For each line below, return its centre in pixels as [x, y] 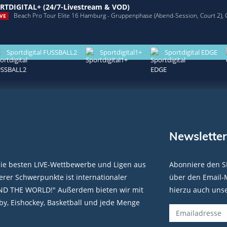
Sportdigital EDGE [191, 52]
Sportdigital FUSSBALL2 [42, 52]
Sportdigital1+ [121, 52]
